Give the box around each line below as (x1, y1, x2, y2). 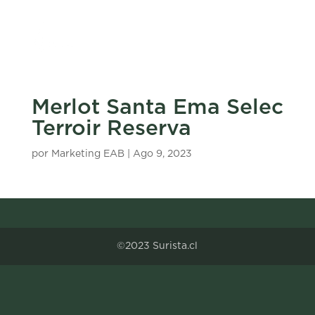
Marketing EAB (51, 149, 124, 159)
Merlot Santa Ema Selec (31, 97, 283, 118)
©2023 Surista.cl (117, 241, 198, 251)
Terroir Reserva (31, 118, 191, 139)
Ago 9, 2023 (132, 149, 192, 159)
